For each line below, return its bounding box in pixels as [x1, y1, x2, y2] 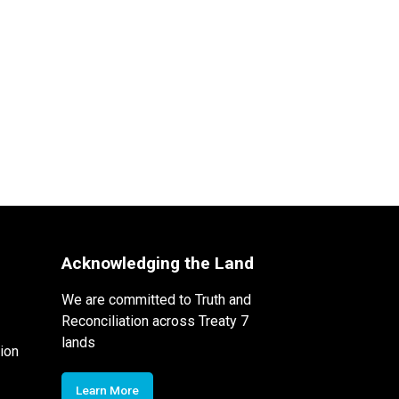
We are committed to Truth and [61, 290, 251, 308]
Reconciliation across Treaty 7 [61, 312, 248, 330]
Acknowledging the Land [61, 252, 254, 273]
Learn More [75, 382, 139, 397]
